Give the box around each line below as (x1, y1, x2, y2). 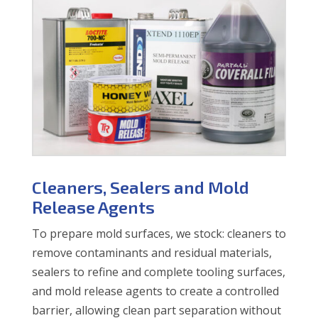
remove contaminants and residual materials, (31, 244, 272, 261)
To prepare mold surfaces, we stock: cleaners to (31, 225, 286, 241)
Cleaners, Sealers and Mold (31, 176, 249, 197)
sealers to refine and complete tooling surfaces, (31, 263, 285, 280)
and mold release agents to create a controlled (31, 283, 279, 299)
